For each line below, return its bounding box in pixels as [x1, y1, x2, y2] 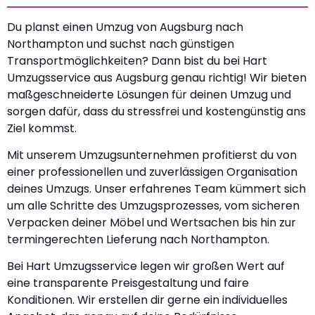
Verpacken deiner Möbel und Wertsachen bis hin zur [7, 214, 296, 231]
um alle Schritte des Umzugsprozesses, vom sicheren [7, 198, 300, 214]
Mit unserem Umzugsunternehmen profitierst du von [7, 147, 297, 164]
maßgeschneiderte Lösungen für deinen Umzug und [7, 86, 291, 103]
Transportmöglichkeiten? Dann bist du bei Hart [7, 52, 267, 69]
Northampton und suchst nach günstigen [7, 35, 234, 52]
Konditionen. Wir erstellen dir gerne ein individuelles [7, 292, 288, 309]
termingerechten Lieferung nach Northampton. [7, 231, 269, 248]
